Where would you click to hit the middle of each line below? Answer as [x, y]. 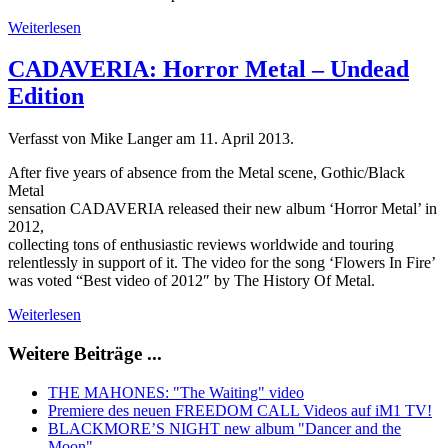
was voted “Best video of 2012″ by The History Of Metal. [191, 281]
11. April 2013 [244, 139]
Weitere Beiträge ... [85, 354]
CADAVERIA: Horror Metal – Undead [208, 69]
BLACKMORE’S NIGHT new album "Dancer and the [224, 428]
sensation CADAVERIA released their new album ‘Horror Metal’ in [222, 209]
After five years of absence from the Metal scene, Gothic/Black [206, 173]
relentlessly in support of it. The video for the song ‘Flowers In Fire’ [222, 263]
